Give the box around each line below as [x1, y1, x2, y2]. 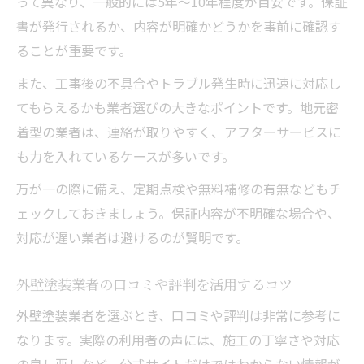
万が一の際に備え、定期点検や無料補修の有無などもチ [16, 178, 341, 198]
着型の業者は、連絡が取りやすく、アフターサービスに [16, 121, 341, 141]
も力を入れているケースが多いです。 [16, 145, 235, 166]
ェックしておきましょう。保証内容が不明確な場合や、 [16, 202, 340, 223]
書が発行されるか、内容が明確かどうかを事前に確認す [16, 15, 341, 36]
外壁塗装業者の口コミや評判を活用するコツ [16, 273, 292, 294]
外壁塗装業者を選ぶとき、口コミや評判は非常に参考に [16, 305, 340, 325]
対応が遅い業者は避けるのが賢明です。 [16, 227, 249, 247]
